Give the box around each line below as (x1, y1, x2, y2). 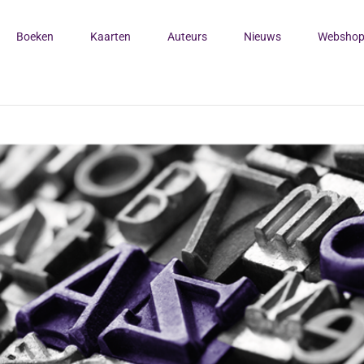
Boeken (16, 29, 54, 43)
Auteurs (167, 29, 207, 43)
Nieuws (244, 29, 281, 43)
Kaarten (90, 29, 131, 43)
